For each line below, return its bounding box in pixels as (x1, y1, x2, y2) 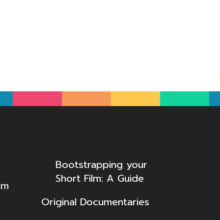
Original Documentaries (41, 194, 149, 209)
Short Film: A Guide (55, 170, 144, 186)
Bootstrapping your (55, 157, 147, 172)
